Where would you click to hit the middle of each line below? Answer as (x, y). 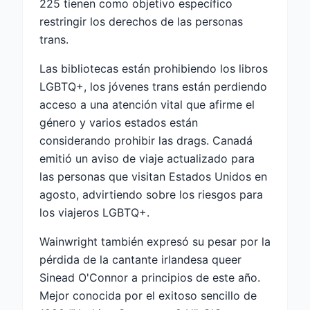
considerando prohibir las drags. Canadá (146, 140)
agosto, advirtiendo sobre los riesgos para (151, 194)
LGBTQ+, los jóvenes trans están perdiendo (153, 86)
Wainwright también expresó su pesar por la (155, 241)
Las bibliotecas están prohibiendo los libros (154, 68)
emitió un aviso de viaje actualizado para (147, 158)
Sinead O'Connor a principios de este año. (150, 277)
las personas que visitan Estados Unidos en (153, 176)
